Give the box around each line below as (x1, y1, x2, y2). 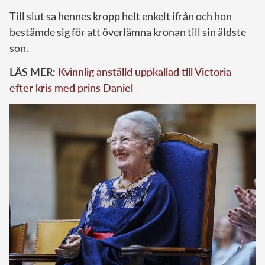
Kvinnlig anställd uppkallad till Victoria (58, 64, 231, 78)
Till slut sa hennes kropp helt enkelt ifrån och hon (9, 9, 232, 22)
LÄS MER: (9, 64, 58, 78)
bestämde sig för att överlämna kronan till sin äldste (9, 25, 246, 38)
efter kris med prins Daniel (9, 80, 133, 94)
